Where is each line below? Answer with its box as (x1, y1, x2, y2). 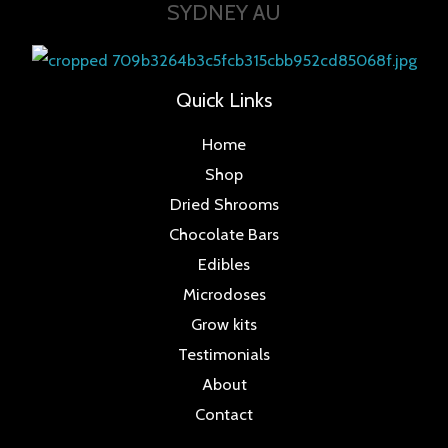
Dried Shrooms (169, 194, 279, 214)
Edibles (198, 254, 250, 274)
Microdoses (182, 284, 266, 304)
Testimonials (178, 344, 270, 364)
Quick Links (176, 87, 272, 112)
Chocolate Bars (169, 224, 279, 244)
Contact (195, 404, 253, 424)
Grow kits (191, 314, 257, 334)
